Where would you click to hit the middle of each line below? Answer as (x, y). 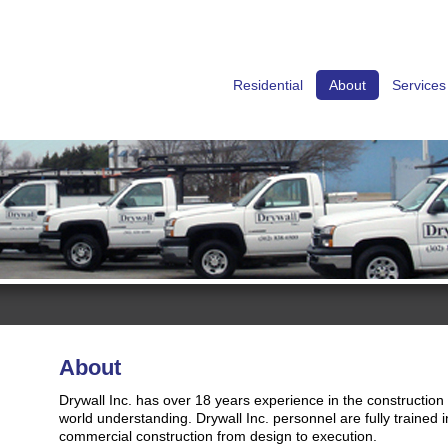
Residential (268, 85)
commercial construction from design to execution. (218, 436)
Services (419, 85)
